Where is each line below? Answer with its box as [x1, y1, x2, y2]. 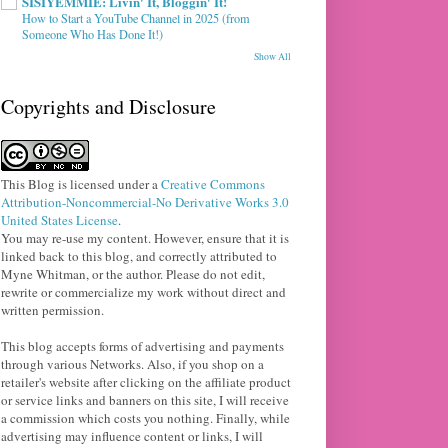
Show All [254, 50, 291, 64]
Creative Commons [161, 175, 265, 194]
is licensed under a [55, 175, 161, 194]
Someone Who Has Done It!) [22, 26, 163, 43]
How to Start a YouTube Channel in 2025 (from [22, 10, 250, 27]
